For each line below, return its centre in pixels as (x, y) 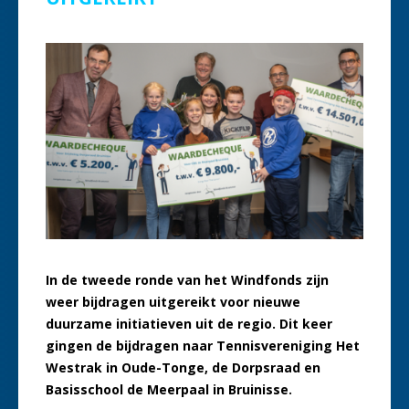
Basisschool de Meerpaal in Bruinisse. (169, 390)
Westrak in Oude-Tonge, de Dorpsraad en (183, 368)
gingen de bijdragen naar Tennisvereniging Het (203, 346)
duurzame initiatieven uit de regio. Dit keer (189, 324)
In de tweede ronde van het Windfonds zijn (187, 280)
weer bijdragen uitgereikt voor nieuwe (173, 302)
